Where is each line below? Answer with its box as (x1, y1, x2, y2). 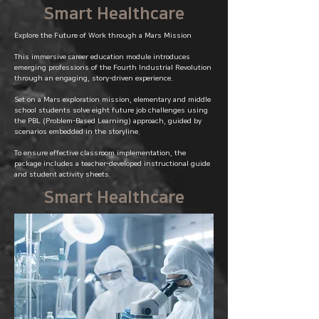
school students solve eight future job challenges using (14, 106, 208, 115)
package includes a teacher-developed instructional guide (14, 159, 210, 168)
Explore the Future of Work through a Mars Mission (14, 31, 192, 40)
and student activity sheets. (14, 170, 111, 179)
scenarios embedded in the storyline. (14, 127, 140, 136)
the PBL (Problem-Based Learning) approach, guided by (14, 117, 202, 125)
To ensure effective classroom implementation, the (14, 149, 186, 157)
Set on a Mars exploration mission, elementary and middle (14, 95, 211, 104)
